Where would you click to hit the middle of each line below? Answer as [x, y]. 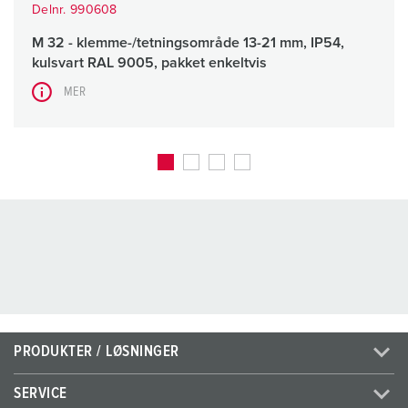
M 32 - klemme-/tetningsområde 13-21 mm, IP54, [188, 43]
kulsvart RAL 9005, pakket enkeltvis [149, 63]
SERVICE [41, 394]
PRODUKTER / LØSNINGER [97, 352]
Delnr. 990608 [75, 10]
